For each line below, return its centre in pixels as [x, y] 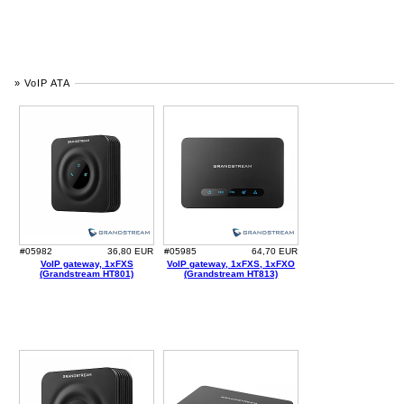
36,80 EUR [131, 252]
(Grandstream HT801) [87, 274]
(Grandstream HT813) [231, 274]
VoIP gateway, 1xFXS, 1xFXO [231, 264]
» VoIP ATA [43, 83]
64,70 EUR [275, 252]
